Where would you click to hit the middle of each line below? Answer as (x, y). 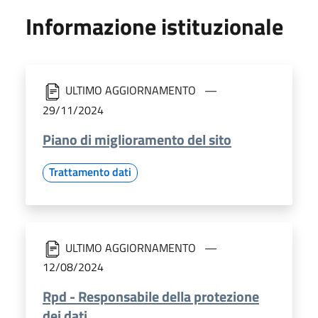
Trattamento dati (90, 171)
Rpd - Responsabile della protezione (151, 297)
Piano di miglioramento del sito (137, 139)
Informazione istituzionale (154, 27)
